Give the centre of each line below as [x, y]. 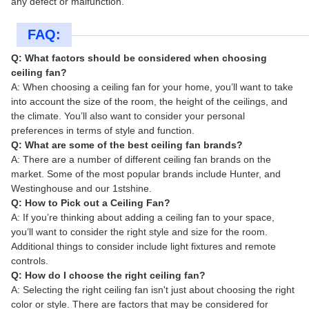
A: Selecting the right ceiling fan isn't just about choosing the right [153, 289]
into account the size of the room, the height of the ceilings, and [149, 101]
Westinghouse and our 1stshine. [81, 188]
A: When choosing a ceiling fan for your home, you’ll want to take [152, 87]
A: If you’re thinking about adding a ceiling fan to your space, [143, 217]
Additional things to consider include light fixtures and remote [143, 246]
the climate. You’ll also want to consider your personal [128, 116]
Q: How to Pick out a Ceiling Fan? [91, 202]
